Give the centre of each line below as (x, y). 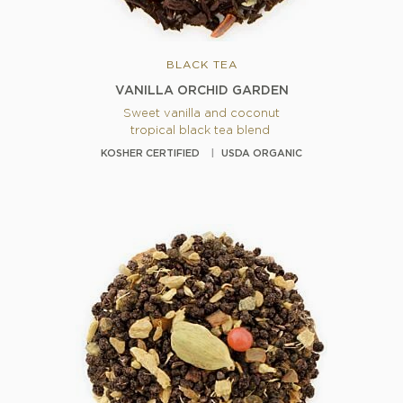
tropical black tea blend (201, 131)
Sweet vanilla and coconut (201, 114)
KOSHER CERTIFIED (150, 154)
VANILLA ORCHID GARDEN (201, 91)
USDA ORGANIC (262, 154)
